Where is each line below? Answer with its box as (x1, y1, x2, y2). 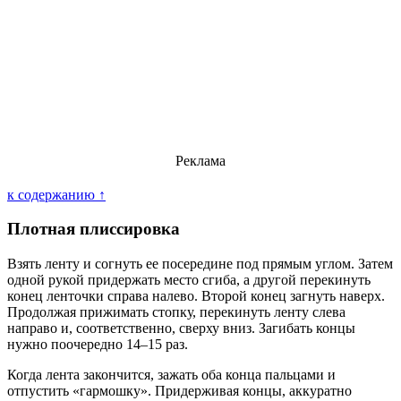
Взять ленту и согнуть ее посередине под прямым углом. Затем (7, 256, 393, 272)
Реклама (175, 152, 226, 168)
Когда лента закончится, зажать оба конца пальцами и (7, 367, 336, 383)
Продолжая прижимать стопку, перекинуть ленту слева (7, 304, 346, 320)
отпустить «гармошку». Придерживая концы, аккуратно (7, 383, 352, 399)
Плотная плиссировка (7, 219, 180, 239)
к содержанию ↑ (7, 186, 106, 202)
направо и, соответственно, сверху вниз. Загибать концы (7, 320, 355, 337)
